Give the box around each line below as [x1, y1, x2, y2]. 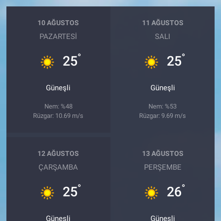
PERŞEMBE [144, 162, 182, 172]
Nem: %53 [148, 102, 177, 110]
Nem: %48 [44, 102, 73, 110]
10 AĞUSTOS [37, 19, 79, 27]
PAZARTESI [39, 32, 77, 41]
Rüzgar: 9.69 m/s [139, 111, 186, 119]
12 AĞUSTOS [37, 149, 79, 158]
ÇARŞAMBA [38, 162, 78, 172]
